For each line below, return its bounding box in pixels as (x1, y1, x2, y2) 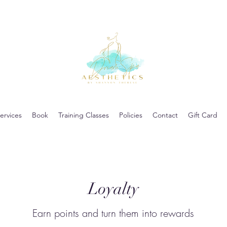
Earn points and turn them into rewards (32, 206, 195, 220)
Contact (153, 110, 178, 120)
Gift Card (188, 110, 217, 120)
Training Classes (58, 110, 109, 120)
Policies (119, 110, 142, 120)
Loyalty (88, 178, 139, 199)
